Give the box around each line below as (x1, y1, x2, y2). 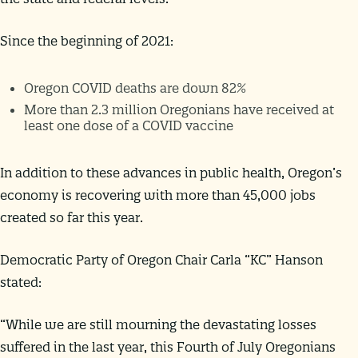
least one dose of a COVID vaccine (24, 117, 233, 133)
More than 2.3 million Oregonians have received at (24, 101, 334, 117)
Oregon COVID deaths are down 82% (24, 79, 246, 96)
